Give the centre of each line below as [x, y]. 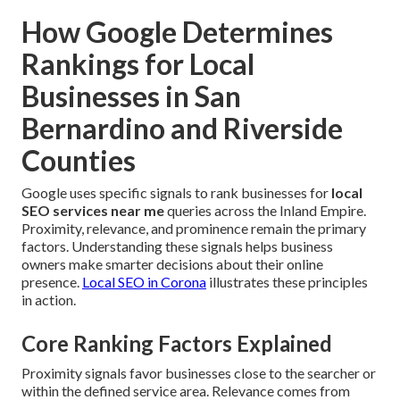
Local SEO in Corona [144, 282]
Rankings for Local [138, 64]
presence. [52, 282]
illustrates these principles [287, 282]
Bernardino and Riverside [182, 129]
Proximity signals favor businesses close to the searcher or [199, 373]
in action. [49, 300]
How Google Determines [177, 32]
